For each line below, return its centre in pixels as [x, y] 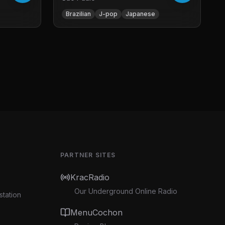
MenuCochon [96, 212]
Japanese [140, 14]
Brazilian [78, 14]
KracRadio [90, 177]
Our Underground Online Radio [126, 191]
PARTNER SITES [88, 155]
